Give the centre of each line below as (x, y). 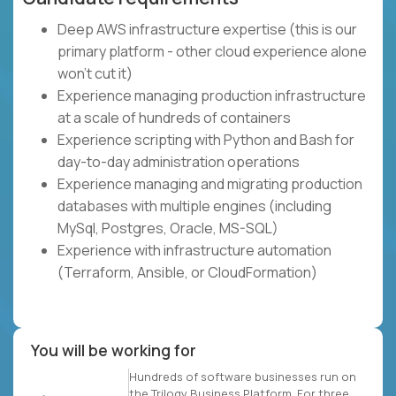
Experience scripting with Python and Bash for (206, 140)
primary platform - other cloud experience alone (212, 52)
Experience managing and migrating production (210, 184)
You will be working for (114, 350)
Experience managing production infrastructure (212, 96)
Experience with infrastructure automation (194, 251)
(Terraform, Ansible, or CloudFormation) (187, 273)
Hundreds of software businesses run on (243, 377)
